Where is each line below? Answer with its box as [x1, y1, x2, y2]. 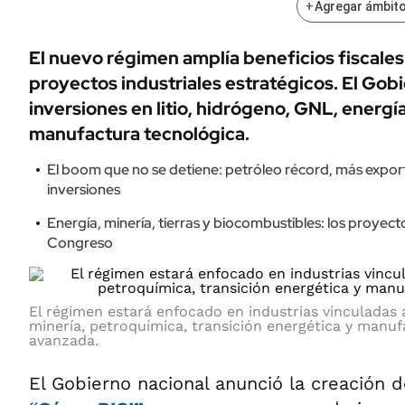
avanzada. [29, 332, 99, 349]
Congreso [47, 233, 113, 252]
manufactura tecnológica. [29, 122, 250, 146]
